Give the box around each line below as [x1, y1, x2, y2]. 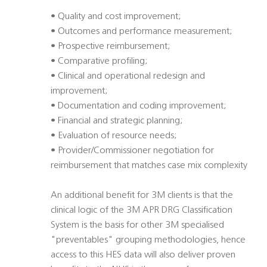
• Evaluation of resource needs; [51, 131, 177, 141]
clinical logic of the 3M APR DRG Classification [51, 206, 232, 216]
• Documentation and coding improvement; [51, 101, 226, 111]
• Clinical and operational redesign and [51, 72, 205, 82]
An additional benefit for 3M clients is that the [51, 191, 233, 201]
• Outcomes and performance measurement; [51, 27, 232, 37]
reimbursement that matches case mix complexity [51, 161, 247, 171]
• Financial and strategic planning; [51, 116, 183, 126]
